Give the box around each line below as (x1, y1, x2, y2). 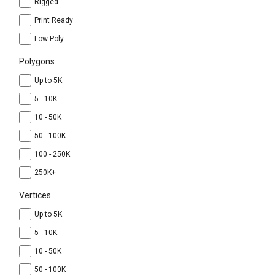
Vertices (19, 190, 51, 200)
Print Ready (34, 16, 75, 25)
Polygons (19, 56, 55, 66)
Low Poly (34, 34, 66, 43)
